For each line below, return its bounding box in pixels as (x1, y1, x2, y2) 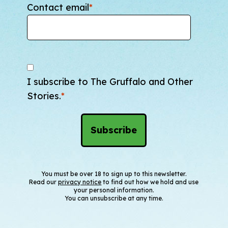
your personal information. (73, 186, 154, 194)
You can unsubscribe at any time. (64, 194, 163, 203)
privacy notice (58, 178, 102, 186)
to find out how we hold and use (101, 178, 199, 186)
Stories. (26, 90, 61, 102)
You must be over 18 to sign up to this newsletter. (41, 170, 187, 178)
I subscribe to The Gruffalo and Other (26, 76, 193, 88)
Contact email (26, 2, 89, 14)
